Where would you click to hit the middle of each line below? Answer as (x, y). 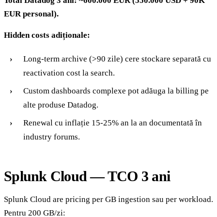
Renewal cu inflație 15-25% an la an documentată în (113, 123)
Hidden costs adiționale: (47, 35)
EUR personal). (31, 14)
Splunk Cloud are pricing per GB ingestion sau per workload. (108, 199)
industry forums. (52, 137)
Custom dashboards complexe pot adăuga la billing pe (116, 91)
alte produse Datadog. (61, 105)
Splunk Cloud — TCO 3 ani (87, 176)
